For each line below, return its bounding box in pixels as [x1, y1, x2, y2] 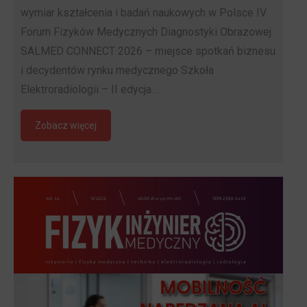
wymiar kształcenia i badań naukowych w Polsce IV [21, 5, 267, 19]
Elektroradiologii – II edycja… [21, 82, 158, 96]
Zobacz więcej [35, 119, 97, 131]
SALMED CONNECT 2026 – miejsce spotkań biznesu [21, 44, 275, 58]
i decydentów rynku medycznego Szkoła [21, 63, 214, 77]
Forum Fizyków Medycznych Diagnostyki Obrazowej [21, 25, 271, 38]
